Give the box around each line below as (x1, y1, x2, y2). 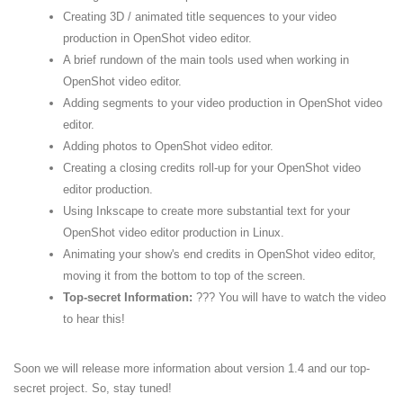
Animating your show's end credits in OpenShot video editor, (63, 247, 376, 261)
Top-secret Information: (63, 291, 193, 304)
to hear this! (63, 312, 125, 326)
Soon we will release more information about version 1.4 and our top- (13, 362, 370, 375)
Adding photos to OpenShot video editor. (63, 139, 273, 153)
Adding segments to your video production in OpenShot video (63, 96, 382, 110)
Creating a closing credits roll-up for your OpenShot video (63, 161, 361, 175)
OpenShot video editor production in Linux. (63, 226, 284, 239)
